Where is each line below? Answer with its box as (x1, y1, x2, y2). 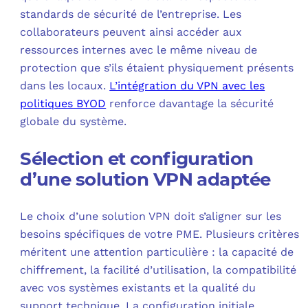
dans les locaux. (20, 79, 110, 93)
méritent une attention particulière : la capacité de (20, 245, 294, 259)
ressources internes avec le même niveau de (20, 43, 258, 57)
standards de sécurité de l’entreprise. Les (20, 8, 242, 21)
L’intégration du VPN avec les (109, 79, 265, 93)
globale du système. (20, 115, 127, 129)
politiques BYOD (20, 97, 107, 111)
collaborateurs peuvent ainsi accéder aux (20, 25, 243, 39)
